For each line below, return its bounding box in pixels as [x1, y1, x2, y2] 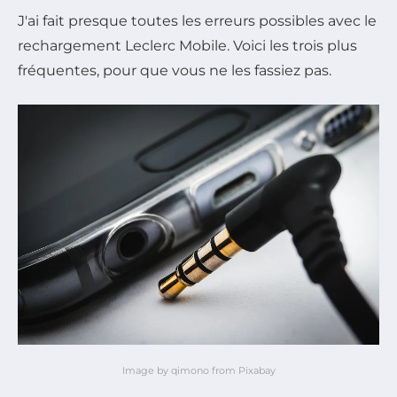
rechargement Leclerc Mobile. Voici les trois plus [18, 36, 357, 54]
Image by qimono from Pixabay [121, 364, 276, 378]
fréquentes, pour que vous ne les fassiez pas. [18, 61, 331, 79]
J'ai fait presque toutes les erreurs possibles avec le [18, 12, 377, 29]
